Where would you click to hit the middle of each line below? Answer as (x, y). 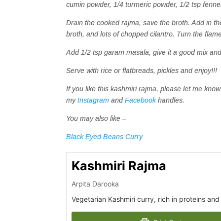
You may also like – (97, 118)
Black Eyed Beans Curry (105, 137)
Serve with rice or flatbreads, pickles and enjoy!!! (142, 71)
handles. (170, 100)
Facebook (141, 100)
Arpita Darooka (95, 184)
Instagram (93, 100)
